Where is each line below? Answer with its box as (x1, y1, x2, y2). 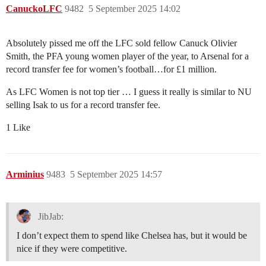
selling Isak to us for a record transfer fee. (6, 100, 160, 110)
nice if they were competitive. (17, 243, 127, 254)
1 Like (6, 122, 30, 133)
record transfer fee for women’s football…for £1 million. (6, 64, 217, 75)
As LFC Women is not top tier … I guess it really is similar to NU (6, 87, 252, 97)
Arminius (6, 169, 44, 180)
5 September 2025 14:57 (70, 169, 162, 180)
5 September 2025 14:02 (88, 4, 180, 14)
